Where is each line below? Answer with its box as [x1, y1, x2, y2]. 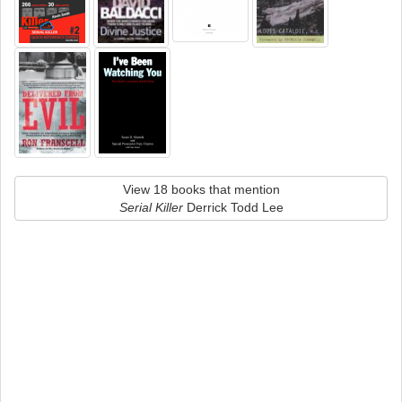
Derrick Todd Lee [182, 200, 284, 214]
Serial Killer [118, 200, 183, 214]
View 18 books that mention [122, 182, 280, 197]
